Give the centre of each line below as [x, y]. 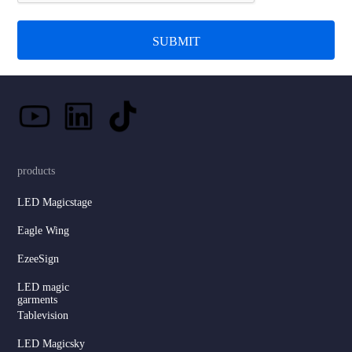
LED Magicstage [55, 203]
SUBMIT [176, 42]
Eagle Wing [44, 231]
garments [38, 300]
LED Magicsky [51, 344]
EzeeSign [38, 259]
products [37, 171]
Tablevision [43, 316]
